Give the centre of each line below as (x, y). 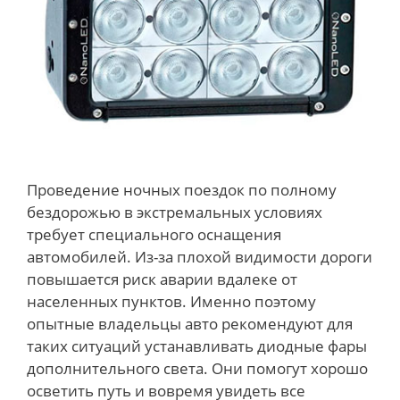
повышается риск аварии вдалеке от (162, 279)
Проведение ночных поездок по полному (182, 189)
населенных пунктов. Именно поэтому (171, 301)
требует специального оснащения (154, 234)
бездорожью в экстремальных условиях (175, 212)
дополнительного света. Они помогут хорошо (197, 368)
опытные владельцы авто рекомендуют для (190, 323)
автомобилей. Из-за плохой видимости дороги (200, 256)
